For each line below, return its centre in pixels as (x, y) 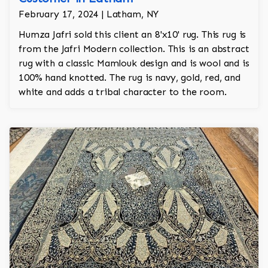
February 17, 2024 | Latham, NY (89, 14)
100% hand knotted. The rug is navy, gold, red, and (130, 78)
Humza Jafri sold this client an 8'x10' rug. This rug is (133, 35)
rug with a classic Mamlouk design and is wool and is (134, 63)
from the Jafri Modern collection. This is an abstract (134, 49)
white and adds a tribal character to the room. (123, 92)
